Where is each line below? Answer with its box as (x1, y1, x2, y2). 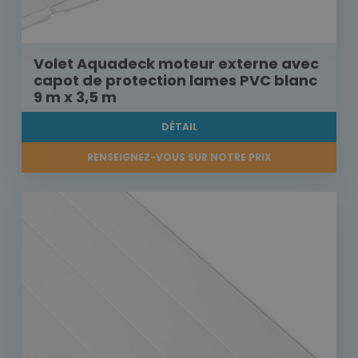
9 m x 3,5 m (34, 87, 117, 108)
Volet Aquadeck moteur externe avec (34, 54, 319, 74)
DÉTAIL (161, 120, 197, 134)
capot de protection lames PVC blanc (34, 70, 317, 91)
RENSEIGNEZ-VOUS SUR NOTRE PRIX (86, 150, 272, 165)
